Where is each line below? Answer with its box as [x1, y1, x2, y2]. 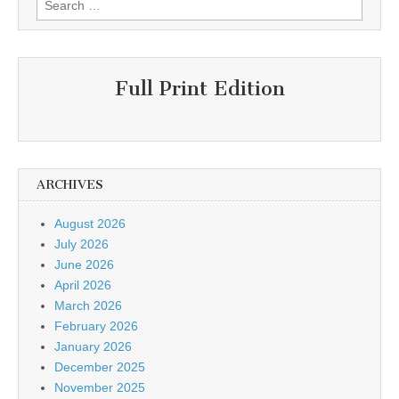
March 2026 [54, 297, 122, 313]
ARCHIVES [37, 176, 103, 192]
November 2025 [54, 379, 145, 395]
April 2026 [54, 277, 111, 292]
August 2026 [54, 216, 126, 231]
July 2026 [54, 236, 109, 251]
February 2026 [54, 318, 138, 333]
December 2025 [54, 359, 145, 374]
